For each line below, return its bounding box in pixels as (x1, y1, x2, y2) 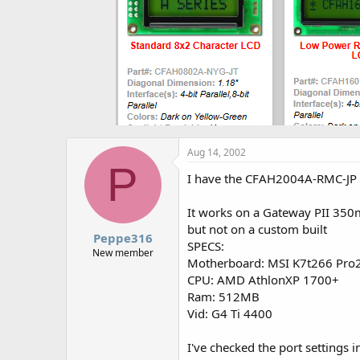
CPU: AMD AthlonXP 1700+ (187, 272, 339, 288)
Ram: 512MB (187, 288, 260, 305)
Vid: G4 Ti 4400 (187, 305, 272, 321)
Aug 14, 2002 (187, 145, 246, 159)
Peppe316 (92, 229, 153, 246)
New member (92, 245, 153, 260)
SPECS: (187, 238, 224, 254)
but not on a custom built (187, 221, 327, 237)
